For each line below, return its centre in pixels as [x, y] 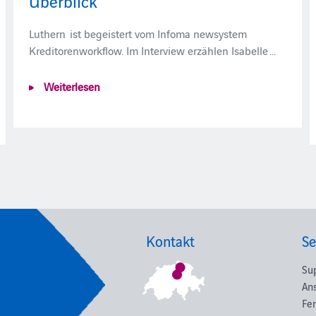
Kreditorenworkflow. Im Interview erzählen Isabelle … [152, 50]
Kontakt [171, 241]
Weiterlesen [71, 86]
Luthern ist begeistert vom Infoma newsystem [138, 33]
